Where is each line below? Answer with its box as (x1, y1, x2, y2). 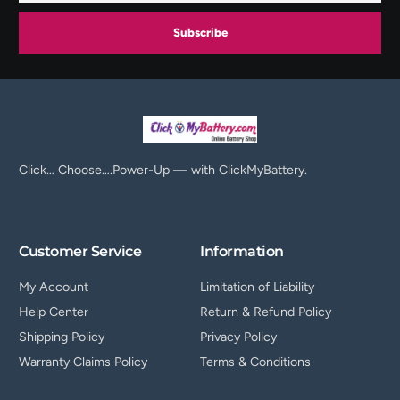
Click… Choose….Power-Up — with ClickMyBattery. (19, 162, 308, 179)
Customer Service (19, 242, 142, 261)
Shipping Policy (19, 329, 105, 346)
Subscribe (172, 24, 228, 39)
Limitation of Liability (200, 279, 314, 296)
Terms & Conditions (200, 354, 311, 371)
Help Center (19, 304, 89, 321)
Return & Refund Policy (200, 304, 331, 321)
